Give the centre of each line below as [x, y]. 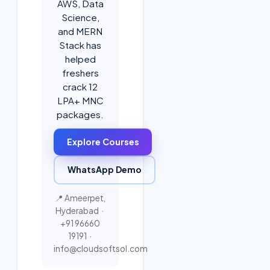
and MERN [80, 31]
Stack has [80, 45]
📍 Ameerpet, [80, 198]
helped [80, 58]
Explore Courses [103, 141]
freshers [80, 72]
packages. [80, 114]
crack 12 [80, 86]
